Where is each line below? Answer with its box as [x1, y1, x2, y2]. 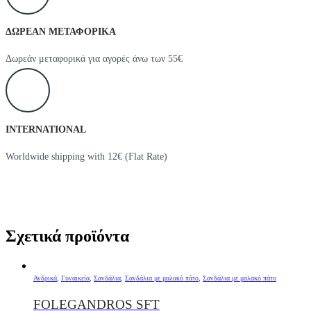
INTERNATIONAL [6, 124, 86, 135]
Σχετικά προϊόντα [6, 227, 129, 246]
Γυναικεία [61, 274, 90, 283]
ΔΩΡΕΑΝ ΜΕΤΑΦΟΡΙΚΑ [6, 26, 116, 37]
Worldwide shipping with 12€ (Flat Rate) [6, 151, 167, 162]
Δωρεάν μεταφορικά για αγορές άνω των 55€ [6, 53, 183, 65]
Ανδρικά [33, 274, 57, 283]
